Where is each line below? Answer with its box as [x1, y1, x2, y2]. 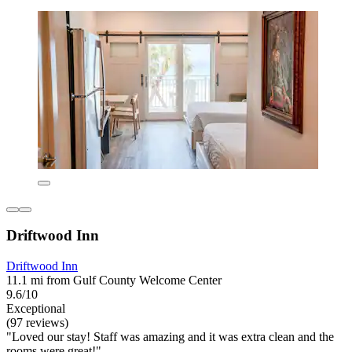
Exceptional [6, 301, 65, 315]
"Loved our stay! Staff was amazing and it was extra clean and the [6, 329, 334, 343]
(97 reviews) [6, 315, 68, 329]
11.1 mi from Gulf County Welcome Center [6, 273, 222, 287]
